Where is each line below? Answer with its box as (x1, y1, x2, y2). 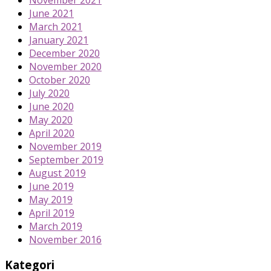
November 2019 (29, 139, 102, 153)
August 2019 (29, 166, 86, 180)
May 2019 (29, 192, 73, 206)
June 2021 (29, 6, 74, 20)
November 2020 (29, 59, 102, 73)
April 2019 (29, 206, 74, 220)
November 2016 (29, 232, 102, 246)
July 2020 (29, 86, 70, 100)
